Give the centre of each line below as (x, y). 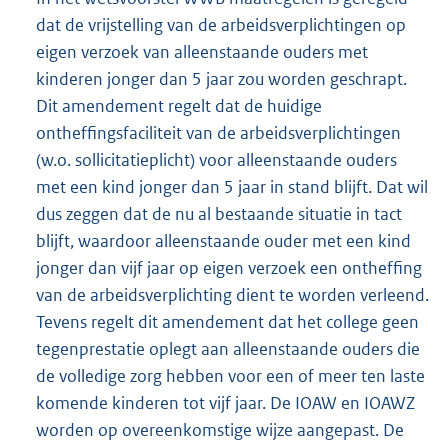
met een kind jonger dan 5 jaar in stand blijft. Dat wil (232, 187)
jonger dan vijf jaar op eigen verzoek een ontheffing (229, 268)
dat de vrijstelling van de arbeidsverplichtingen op (221, 25)
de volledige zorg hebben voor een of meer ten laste (230, 376)
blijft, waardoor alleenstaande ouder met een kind (223, 241)
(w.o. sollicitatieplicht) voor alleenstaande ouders (216, 160)
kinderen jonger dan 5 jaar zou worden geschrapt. (221, 79)
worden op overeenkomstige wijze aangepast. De (220, 430)
